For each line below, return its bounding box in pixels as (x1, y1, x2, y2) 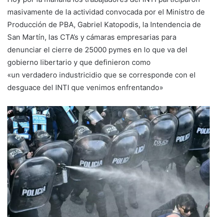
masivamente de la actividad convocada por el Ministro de (7, 7, 205, 16)
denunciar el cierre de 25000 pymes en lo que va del (7, 45, 187, 54)
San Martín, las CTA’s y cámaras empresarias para (7, 32, 176, 42)
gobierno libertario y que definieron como (7, 57, 151, 67)
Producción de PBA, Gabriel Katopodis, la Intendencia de (7, 19, 201, 29)
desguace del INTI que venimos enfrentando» (7, 82, 163, 92)
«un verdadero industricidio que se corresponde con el (7, 70, 196, 79)
